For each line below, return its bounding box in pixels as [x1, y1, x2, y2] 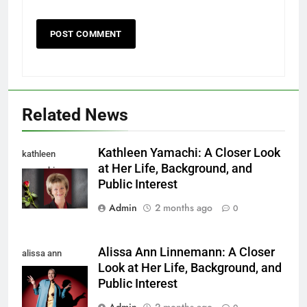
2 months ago [155, 201, 212, 215]
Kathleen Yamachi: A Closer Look [98, 146, 280, 160]
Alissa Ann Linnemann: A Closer [98, 245, 275, 260]
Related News [22, 105, 128, 125]
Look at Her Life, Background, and [98, 261, 282, 275]
